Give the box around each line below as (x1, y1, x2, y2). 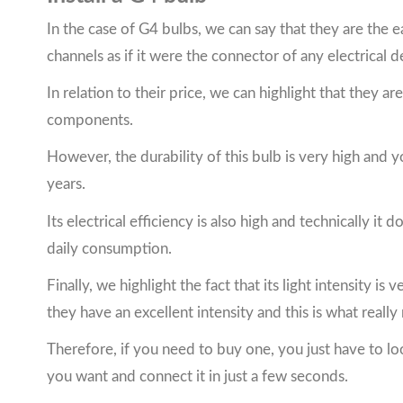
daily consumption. (47, 240, 172, 256)
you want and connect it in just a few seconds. (47, 368, 348, 384)
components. (47, 112, 133, 129)
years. (47, 176, 85, 193)
